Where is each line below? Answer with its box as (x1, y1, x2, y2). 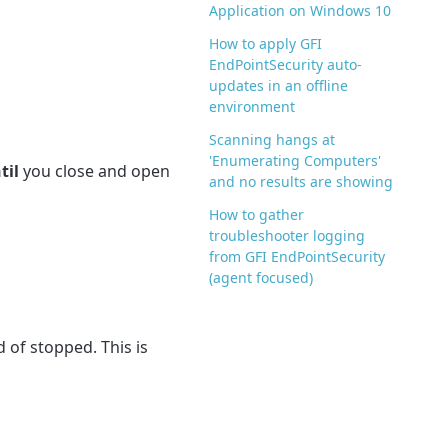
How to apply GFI (209, 34, 323, 54)
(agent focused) (209, 268, 314, 288)
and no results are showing (209, 172, 394, 192)
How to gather (209, 205, 305, 225)
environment (209, 97, 296, 117)
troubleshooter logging (209, 226, 366, 246)
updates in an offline (209, 76, 349, 96)
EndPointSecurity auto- (209, 55, 363, 75)
